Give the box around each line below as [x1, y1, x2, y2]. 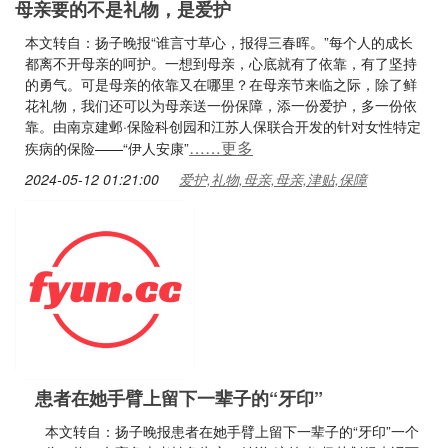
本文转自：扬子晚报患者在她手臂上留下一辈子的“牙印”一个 [45, 421, 419, 441]
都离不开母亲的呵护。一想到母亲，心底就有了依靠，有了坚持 [25, 53, 417, 73]
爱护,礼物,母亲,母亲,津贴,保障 [179, 169, 367, 189]
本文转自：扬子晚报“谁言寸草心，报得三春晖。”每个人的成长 [25, 32, 413, 52]
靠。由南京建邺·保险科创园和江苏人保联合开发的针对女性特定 [25, 116, 421, 136]
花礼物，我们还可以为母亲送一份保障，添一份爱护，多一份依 [25, 95, 417, 115]
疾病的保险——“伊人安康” [25, 138, 189, 158]
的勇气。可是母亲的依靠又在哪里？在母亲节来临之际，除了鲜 [25, 74, 417, 94]
